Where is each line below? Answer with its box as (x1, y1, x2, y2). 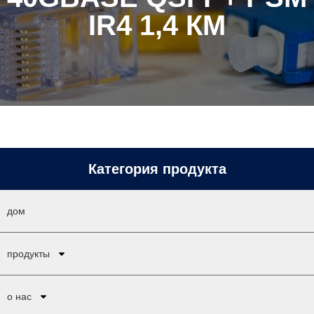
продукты (7, 248, 50, 259)
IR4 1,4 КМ (88, 10, 226, 41)
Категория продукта (88, 161, 226, 177)
